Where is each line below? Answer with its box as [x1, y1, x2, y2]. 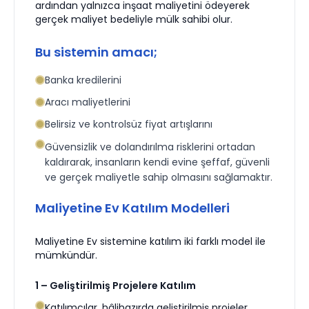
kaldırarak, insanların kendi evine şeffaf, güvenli [45, 155, 270, 169]
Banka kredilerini [45, 73, 121, 87]
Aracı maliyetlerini [45, 95, 130, 109]
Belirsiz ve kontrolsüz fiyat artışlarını [45, 117, 212, 131]
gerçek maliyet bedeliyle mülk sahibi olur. [35, 12, 232, 26]
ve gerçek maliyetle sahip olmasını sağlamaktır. [45, 170, 272, 184]
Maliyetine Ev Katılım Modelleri [35, 199, 230, 217]
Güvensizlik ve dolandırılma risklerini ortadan [45, 140, 255, 154]
